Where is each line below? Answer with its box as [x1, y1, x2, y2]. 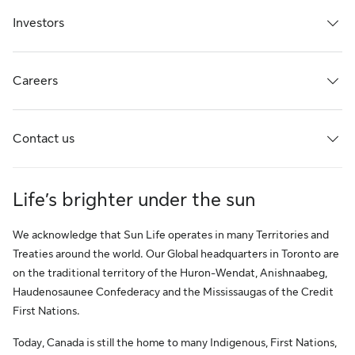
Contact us [13, 132, 74, 146]
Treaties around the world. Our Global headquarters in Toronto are [13, 247, 339, 260]
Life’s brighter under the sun [13, 189, 255, 211]
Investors [13, 16, 64, 30]
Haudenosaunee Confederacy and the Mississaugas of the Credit [13, 285, 334, 298]
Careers [13, 74, 58, 88]
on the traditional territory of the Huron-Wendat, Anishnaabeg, [13, 266, 327, 279]
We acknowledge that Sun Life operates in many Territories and [13, 228, 329, 241]
